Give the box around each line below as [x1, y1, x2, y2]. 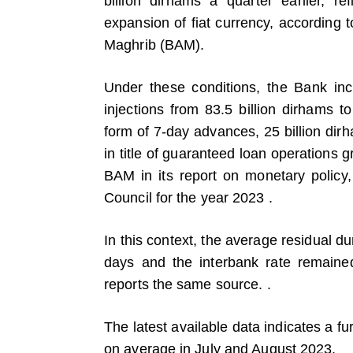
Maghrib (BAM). [104, 37, 205, 53]
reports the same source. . [104, 277, 271, 292]
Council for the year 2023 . [104, 190, 273, 206]
